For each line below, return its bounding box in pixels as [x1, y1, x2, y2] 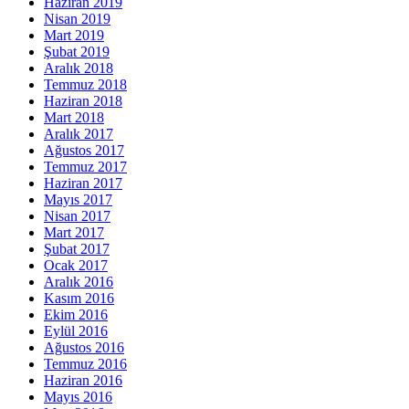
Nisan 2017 [44, 208, 110, 225]
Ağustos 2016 [44, 340, 124, 356]
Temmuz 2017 [44, 159, 127, 175]
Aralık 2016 [44, 274, 113, 290]
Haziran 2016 [44, 372, 122, 389]
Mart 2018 [44, 110, 104, 126]
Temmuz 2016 [44, 356, 127, 372]
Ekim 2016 [44, 307, 108, 323]
